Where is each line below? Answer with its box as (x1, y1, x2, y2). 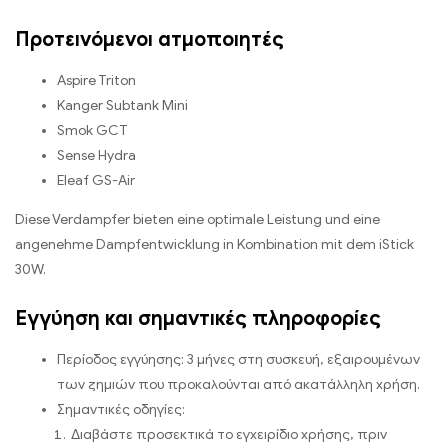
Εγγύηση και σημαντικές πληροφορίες (15, 306, 381, 332)
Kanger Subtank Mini (57, 96, 188, 114)
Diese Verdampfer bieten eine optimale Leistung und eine (15, 210, 380, 228)
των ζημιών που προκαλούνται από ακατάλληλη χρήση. (57, 376, 420, 394)
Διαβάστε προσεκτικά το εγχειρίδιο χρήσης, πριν (71, 426, 387, 444)
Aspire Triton (57, 71, 136, 89)
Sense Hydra (57, 146, 136, 164)
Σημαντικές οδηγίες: (57, 401, 185, 419)
